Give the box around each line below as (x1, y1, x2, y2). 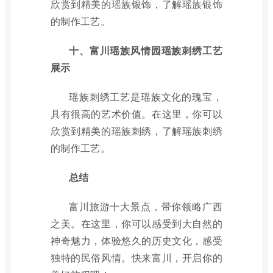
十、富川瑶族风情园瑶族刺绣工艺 (69, 43, 222, 57)
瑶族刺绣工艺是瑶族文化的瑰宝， (69, 90, 222, 104)
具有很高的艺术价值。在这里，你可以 (51, 107, 222, 121)
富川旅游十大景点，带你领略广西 (69, 199, 222, 213)
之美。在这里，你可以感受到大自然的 (51, 216, 222, 230)
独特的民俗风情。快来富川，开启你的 (51, 250, 222, 264)
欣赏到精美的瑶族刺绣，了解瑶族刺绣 (51, 124, 222, 138)
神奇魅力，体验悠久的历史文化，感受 (51, 233, 222, 247)
